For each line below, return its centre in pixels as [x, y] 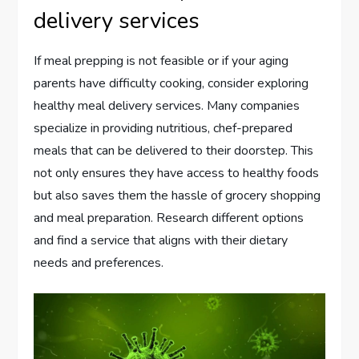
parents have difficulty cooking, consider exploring [171, 84]
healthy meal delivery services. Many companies [167, 106]
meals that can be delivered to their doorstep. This [174, 151]
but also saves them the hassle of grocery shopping [177, 196]
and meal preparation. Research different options [169, 218]
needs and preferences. [99, 263]
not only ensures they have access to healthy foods [177, 173]
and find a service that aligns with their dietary [161, 241]
